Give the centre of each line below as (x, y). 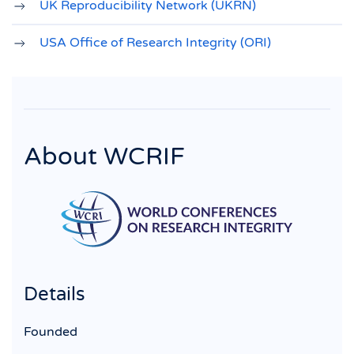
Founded (51, 332)
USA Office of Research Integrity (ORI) (157, 43)
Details (55, 295)
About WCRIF (104, 157)
